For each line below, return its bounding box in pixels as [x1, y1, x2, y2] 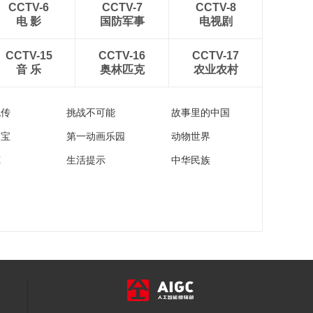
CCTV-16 [99, 50, 145, 62]
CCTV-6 [8, 1, 49, 14]
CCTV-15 [5, 50, 52, 62]
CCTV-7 [101, 1, 143, 14]
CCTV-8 [195, 1, 236, 14]
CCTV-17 [192, 50, 239, 62]
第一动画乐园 [66, 131, 125, 143]
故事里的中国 [171, 107, 230, 119]
